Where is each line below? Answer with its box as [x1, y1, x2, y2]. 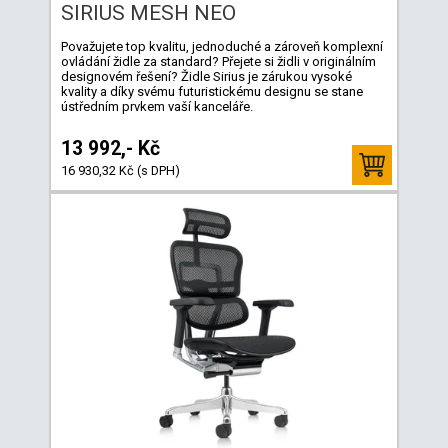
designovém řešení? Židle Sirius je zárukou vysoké [61, 68, 352, 84]
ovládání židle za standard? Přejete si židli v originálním [61, 53, 376, 69]
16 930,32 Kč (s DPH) [61, 162, 180, 178]
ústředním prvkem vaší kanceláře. [61, 98, 253, 114]
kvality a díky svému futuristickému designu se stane [61, 83, 363, 99]
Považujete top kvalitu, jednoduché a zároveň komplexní [61, 38, 383, 54]
